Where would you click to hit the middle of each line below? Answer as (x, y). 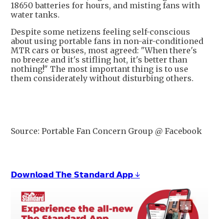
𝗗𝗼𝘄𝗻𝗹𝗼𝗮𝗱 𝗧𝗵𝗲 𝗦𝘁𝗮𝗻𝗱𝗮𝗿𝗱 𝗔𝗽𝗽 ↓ (75, 175)
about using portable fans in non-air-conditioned (107, 41)
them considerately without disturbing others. (102, 78)
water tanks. (35, 15)
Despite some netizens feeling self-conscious (100, 32)
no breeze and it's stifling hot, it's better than (99, 60)
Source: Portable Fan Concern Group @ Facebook (106, 131)
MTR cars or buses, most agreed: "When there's (104, 50)
